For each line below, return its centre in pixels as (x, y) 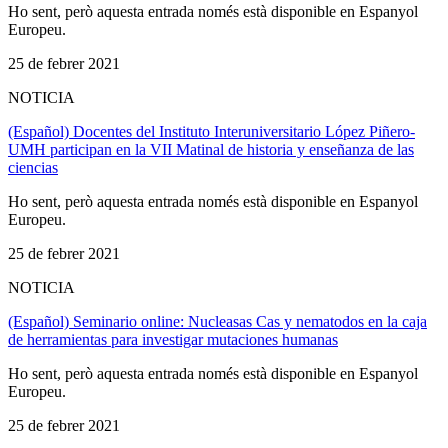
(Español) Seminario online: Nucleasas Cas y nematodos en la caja (217, 321)
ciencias (33, 167)
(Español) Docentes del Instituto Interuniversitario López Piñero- (211, 131)
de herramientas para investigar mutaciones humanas (173, 339)
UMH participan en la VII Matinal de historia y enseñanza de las (211, 149)
